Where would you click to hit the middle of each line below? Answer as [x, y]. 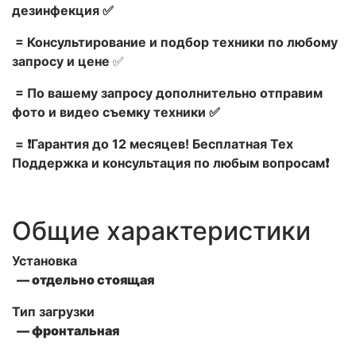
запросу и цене [62, 62]
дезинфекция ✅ [63, 11]
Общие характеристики [161, 231]
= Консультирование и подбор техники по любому [175, 43]
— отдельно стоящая [83, 280]
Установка [44, 261]
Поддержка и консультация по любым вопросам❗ [170, 163]
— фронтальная [66, 331]
